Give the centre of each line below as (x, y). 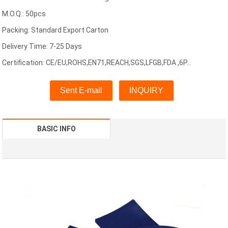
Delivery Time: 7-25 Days (42, 47)
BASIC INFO (56, 129)
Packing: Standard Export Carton (55, 30)
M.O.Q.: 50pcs (24, 14)
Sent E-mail (81, 91)
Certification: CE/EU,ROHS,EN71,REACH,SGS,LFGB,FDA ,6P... (97, 63)
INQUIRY (146, 91)
